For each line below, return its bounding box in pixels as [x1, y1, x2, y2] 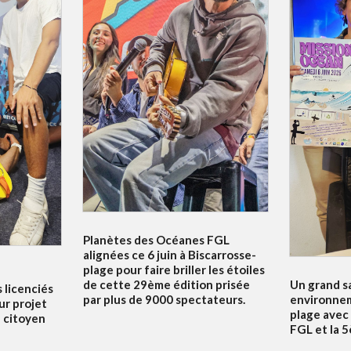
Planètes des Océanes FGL [83, 233, 230, 248]
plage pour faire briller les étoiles [83, 262, 266, 277]
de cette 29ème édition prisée [83, 277, 251, 292]
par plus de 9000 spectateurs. [83, 292, 246, 307]
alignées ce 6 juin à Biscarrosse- [83, 248, 257, 262]
